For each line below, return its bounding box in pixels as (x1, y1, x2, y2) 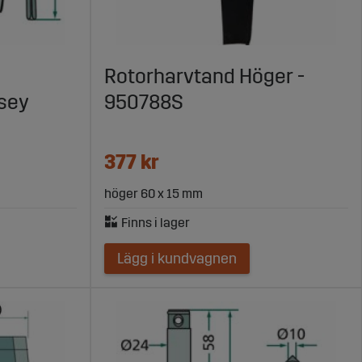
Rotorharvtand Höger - (103, 65, 305, 90)
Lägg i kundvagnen (116, 250, 237, 268)
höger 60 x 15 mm (103, 186, 203, 202)
